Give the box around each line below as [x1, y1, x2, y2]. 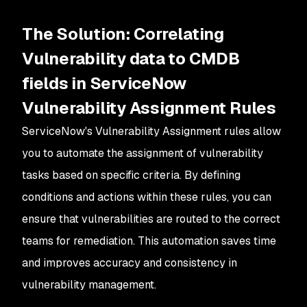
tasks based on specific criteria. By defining [22, 168, 241, 182]
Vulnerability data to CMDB [22, 48, 240, 69]
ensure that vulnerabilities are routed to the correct [22, 212, 280, 226]
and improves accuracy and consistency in [22, 256, 237, 270]
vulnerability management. [22, 278, 156, 292]
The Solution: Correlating [22, 23, 224, 45]
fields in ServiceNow [22, 73, 187, 94]
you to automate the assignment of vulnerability [22, 146, 263, 160]
